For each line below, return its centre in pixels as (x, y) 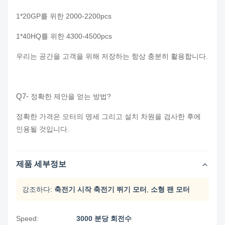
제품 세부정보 (41, 164)
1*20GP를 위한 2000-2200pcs (64, 16)
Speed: (27, 218)
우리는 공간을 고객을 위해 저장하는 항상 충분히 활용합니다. (112, 56)
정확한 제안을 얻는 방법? (71, 96)
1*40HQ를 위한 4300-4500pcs (64, 36)
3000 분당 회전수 (104, 218)
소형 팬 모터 (170, 189)
